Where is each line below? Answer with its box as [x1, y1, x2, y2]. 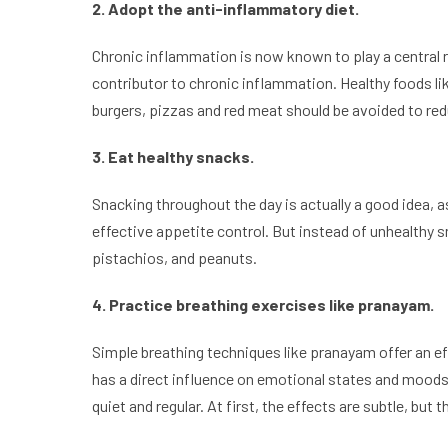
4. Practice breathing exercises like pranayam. [92, 295, 434, 315]
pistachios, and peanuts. [92, 248, 257, 268]
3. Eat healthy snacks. [92, 147, 254, 167]
